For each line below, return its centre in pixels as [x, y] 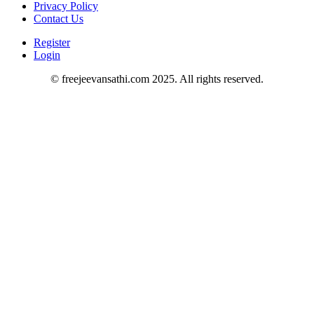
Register [52, 43]
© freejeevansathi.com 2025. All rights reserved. [157, 79]
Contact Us [59, 19]
